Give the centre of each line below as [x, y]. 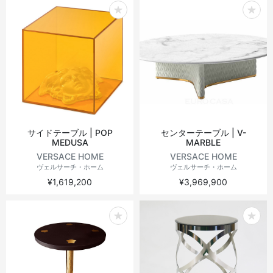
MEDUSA [70, 142]
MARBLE [203, 142]
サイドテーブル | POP [70, 133]
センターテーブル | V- [203, 133]
